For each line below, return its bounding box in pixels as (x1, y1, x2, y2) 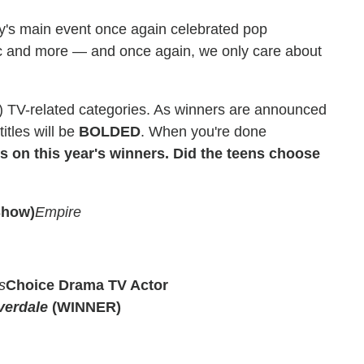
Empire (35, 204, 81, 220)
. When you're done (141, 123, 266, 140)
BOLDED (79, 123, 141, 140)
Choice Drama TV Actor (6, 277, 168, 293)
